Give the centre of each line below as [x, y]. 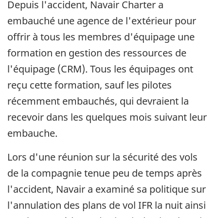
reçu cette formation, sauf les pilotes [90, 85]
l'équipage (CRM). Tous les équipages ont [100, 69]
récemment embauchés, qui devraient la [98, 101]
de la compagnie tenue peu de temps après [105, 173]
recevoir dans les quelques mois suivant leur [107, 117]
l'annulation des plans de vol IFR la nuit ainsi [107, 205]
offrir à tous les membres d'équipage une [101, 37]
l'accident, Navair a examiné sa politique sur [107, 189]
